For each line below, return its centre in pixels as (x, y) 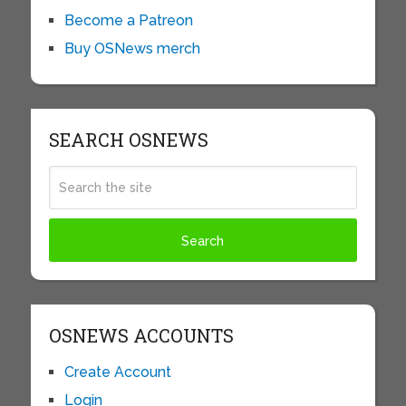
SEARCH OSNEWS (128, 140)
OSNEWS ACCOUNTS (141, 336)
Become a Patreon (128, 21)
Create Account (117, 372)
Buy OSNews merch (132, 49)
